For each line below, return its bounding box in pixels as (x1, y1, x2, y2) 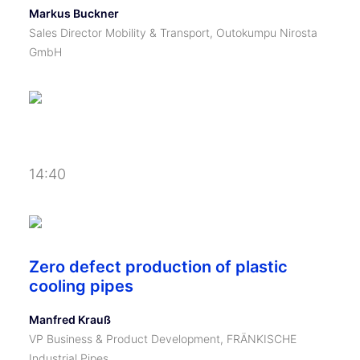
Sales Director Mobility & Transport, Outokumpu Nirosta (29, 26, 317, 39)
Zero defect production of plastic (29, 257, 288, 276)
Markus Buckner (29, 6, 119, 20)
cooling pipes (29, 276, 133, 296)
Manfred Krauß (29, 313, 111, 326)
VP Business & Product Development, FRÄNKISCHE (29, 332, 297, 346)
